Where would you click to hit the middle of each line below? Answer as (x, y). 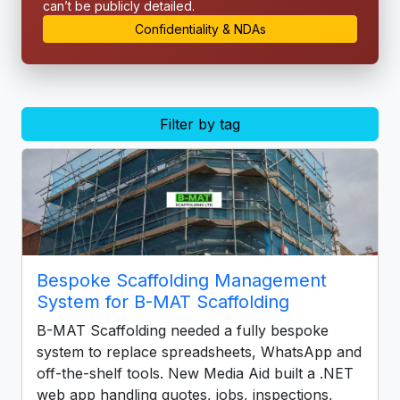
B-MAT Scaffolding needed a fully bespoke (183, 330)
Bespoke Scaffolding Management (182, 280)
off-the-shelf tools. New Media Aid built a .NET (195, 373)
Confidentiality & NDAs (200, 29)
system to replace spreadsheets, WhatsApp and (199, 351)
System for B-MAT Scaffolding (163, 301)
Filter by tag (200, 124)
